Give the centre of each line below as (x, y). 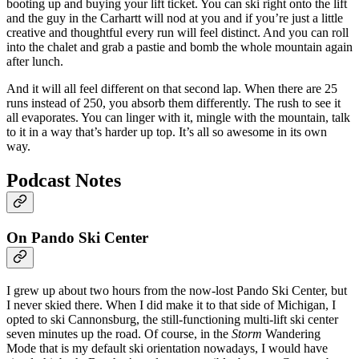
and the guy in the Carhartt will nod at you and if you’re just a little (175, 18)
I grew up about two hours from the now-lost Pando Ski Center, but (177, 290)
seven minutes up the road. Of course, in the (119, 333)
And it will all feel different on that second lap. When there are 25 (172, 89)
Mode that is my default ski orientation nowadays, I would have (167, 348)
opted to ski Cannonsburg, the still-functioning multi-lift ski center (172, 319)
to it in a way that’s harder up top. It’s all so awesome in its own (167, 132)
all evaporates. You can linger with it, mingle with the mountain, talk (178, 118)
